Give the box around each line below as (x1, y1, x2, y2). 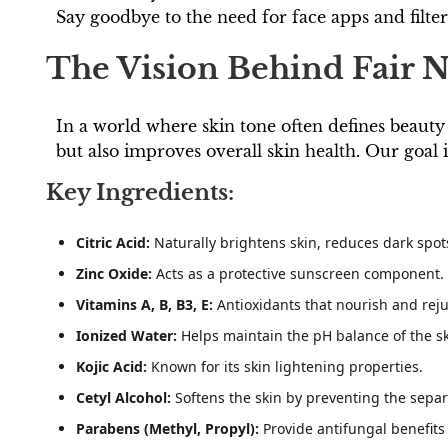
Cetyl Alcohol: (76, 387, 171, 407)
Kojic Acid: (76, 356, 147, 376)
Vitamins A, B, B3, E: (76, 294, 213, 314)
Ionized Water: (76, 325, 177, 345)
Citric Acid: (76, 232, 150, 252)
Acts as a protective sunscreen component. (152, 263, 444, 283)
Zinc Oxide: (76, 263, 152, 283)
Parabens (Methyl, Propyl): (76, 418, 259, 438)
